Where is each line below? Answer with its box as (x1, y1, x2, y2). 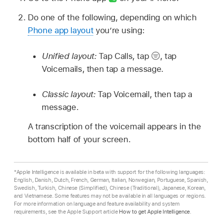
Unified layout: (42, 51, 99, 61)
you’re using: (93, 25, 145, 35)
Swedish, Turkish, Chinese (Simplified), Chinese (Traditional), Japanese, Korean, (14, 184, 206, 191)
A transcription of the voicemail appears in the (28, 121, 201, 131)
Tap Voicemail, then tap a (98, 89, 192, 99)
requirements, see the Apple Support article (14, 208, 119, 215)
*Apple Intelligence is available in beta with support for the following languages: (14, 168, 205, 175)
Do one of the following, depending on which (28, 12, 197, 22)
